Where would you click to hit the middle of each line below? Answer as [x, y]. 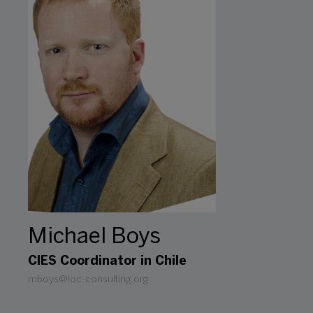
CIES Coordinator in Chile [107, 262]
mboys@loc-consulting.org [88, 280]
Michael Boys [94, 237]
